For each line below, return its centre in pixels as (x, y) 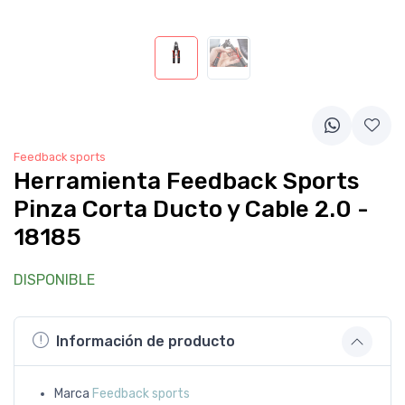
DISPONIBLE (54, 279)
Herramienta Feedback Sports (186, 181)
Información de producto (146, 341)
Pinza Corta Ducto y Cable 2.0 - (191, 209)
